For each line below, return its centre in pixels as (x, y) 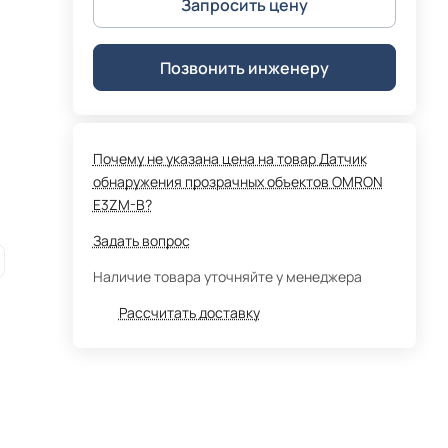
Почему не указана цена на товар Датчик (229, 158)
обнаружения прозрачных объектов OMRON (237, 181)
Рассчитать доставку (189, 312)
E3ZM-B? (122, 204)
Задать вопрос (141, 240)
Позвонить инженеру (244, 67)
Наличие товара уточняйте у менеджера (227, 276)
